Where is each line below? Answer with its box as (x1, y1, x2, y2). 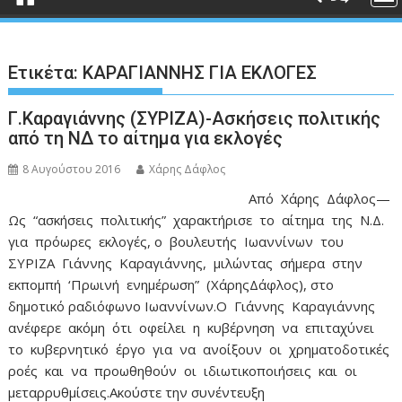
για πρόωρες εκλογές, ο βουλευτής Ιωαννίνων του (8, 232, 348, 250)
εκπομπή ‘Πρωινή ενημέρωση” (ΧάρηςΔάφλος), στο (8, 275, 335, 293)
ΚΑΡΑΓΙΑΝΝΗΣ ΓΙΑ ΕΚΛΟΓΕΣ (83, 62, 318, 83)
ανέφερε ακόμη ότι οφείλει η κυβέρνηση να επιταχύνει (8, 319, 379, 336)
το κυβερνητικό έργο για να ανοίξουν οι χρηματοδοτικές (8, 340, 394, 358)
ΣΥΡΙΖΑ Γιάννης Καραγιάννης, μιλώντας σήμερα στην (8, 254, 367, 272)
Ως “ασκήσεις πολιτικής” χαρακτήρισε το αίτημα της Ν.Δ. (8, 211, 389, 229)
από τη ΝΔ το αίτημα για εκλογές (8, 127, 284, 149)
